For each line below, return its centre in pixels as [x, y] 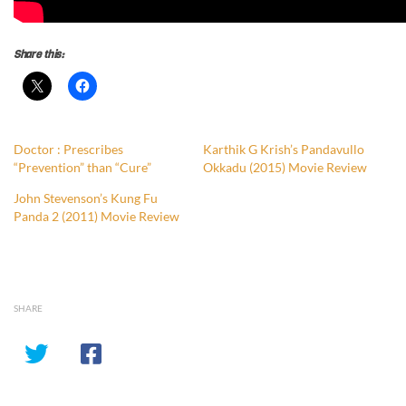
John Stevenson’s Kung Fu [86, 198]
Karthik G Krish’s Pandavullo [284, 150]
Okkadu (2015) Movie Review [285, 168]
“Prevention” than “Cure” [82, 168]
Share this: [39, 55]
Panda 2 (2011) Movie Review [97, 217]
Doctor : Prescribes [68, 150]
